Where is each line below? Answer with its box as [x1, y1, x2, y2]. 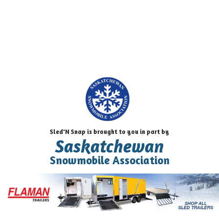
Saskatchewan [55, 135, 164, 157]
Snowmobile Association [49, 153, 170, 167]
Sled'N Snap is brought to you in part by [50, 128, 169, 136]
